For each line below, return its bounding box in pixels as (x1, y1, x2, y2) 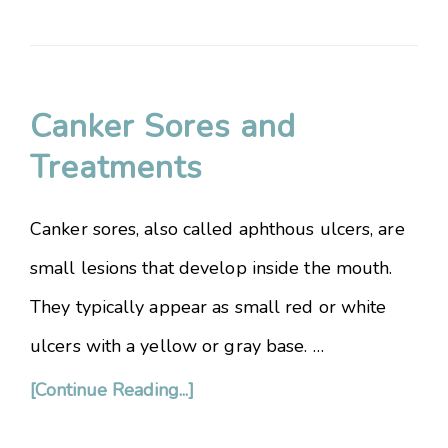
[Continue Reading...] (30, 378, 194, 402)
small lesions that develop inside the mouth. (30, 256, 393, 280)
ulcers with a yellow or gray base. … (30, 334, 324, 358)
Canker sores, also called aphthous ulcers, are (30, 217, 405, 241)
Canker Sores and (30, 105, 296, 148)
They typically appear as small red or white (30, 295, 387, 319)
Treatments (30, 146, 203, 189)
